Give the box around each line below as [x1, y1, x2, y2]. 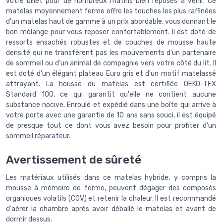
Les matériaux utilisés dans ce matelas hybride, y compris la [6, 173, 216, 182]
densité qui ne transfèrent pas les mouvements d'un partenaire [6, 49, 216, 57]
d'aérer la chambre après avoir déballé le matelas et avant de [6, 204, 216, 213]
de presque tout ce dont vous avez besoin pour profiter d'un [6, 121, 216, 130]
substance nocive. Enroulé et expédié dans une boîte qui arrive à [6, 101, 216, 110]
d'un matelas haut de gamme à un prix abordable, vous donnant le [6, 17, 216, 26]
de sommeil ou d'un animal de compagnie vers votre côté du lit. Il [6, 59, 216, 68]
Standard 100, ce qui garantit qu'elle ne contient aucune [6, 90, 216, 99]
